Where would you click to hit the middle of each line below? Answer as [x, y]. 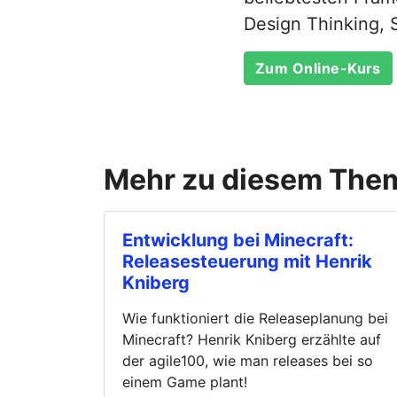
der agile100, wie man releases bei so [248, 360]
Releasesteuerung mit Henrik [247, 261]
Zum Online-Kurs [318, 68]
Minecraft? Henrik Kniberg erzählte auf [252, 339]
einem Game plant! [185, 381]
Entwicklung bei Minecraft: [238, 240]
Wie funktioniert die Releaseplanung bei [255, 318]
